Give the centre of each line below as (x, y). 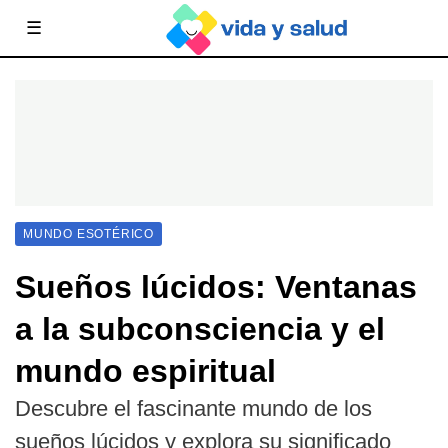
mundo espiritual (145, 371)
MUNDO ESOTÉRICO (88, 234)
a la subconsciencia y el (200, 329)
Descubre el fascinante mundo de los (193, 408)
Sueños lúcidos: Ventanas (216, 287)
